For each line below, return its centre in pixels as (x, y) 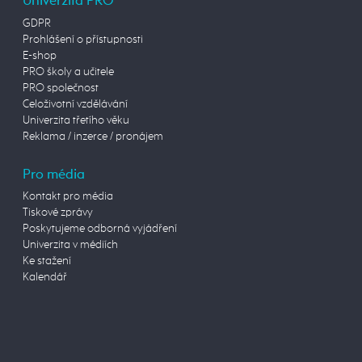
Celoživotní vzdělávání (75, 104)
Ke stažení (47, 261)
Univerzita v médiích (70, 245)
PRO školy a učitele (68, 72)
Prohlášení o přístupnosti (83, 39)
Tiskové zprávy (58, 213)
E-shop (40, 55)
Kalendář (45, 278)
